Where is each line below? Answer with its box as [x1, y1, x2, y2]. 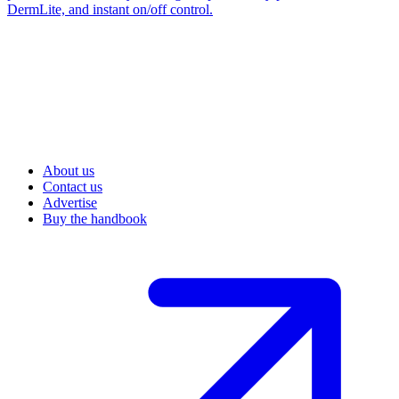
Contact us [43, 178, 102, 194]
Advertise [43, 194, 97, 210]
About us [43, 162, 94, 178]
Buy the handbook [43, 210, 147, 226]
